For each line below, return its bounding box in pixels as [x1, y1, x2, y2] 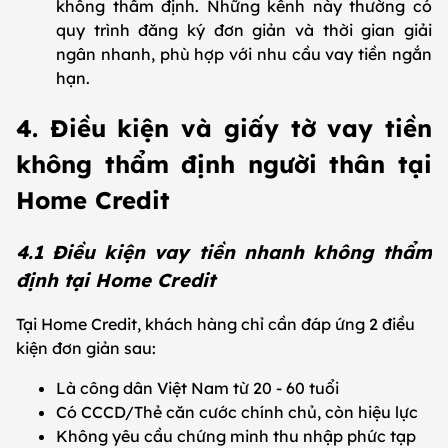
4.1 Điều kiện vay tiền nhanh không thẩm [16, 239, 432, 264]
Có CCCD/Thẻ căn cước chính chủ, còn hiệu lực [56, 402, 418, 423]
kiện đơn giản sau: [16, 338, 156, 359]
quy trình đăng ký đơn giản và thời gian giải [56, 19, 432, 40]
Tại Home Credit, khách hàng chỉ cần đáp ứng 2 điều [16, 314, 415, 335]
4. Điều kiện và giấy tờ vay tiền [16, 112, 432, 143]
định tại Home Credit [16, 267, 215, 292]
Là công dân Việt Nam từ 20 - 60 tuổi [56, 378, 339, 399]
